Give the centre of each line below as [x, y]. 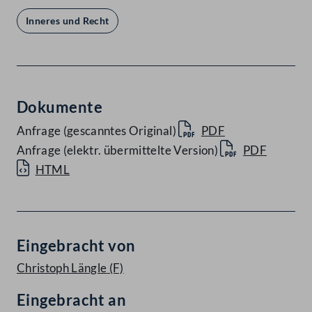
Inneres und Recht [68, 21]
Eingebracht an [72, 300]
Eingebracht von [76, 246]
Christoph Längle [62, 268]
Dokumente [60, 107]
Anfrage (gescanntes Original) [96, 131]
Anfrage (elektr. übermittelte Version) [117, 150]
